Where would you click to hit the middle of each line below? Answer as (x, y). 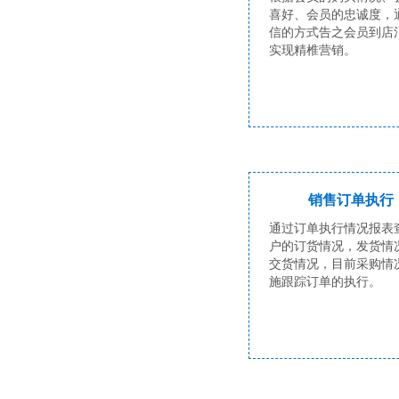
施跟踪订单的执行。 (326, 281)
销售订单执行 (350, 200)
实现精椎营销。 (313, 50)
